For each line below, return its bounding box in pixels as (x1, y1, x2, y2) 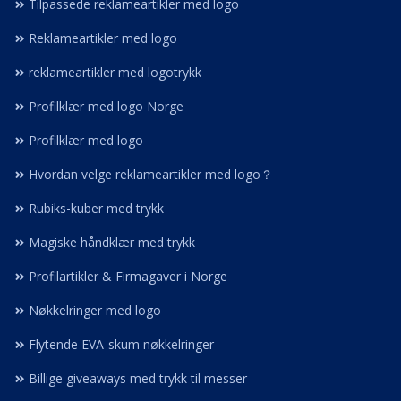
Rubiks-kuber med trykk (29, 200, 164, 217)
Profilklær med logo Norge (29, 98, 183, 115)
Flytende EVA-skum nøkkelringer (29, 336, 214, 353)
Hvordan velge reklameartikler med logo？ (29, 166, 273, 183)
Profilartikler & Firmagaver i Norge (29, 268, 227, 285)
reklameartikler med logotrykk (29, 64, 201, 81)
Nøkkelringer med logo (29, 302, 161, 319)
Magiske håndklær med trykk (29, 234, 195, 251)
